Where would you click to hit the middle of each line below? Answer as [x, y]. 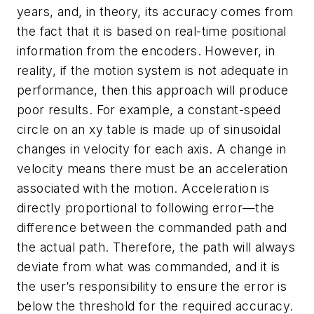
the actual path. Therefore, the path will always [156, 247]
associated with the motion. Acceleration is [143, 188]
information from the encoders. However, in [146, 50]
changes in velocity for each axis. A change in [152, 149]
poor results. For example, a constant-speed [149, 109]
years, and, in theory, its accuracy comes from [155, 11]
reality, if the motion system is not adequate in [153, 70]
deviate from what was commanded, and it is [149, 266]
